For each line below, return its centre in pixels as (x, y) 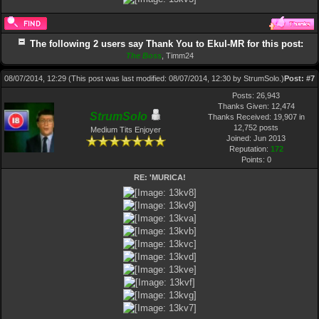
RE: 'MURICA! (159, 177)
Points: (254, 159)
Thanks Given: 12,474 (256, 106)
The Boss (143, 56)
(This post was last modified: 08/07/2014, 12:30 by (156, 78)
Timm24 (179, 56)
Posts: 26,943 (256, 95)
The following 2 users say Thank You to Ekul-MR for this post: (166, 44)
